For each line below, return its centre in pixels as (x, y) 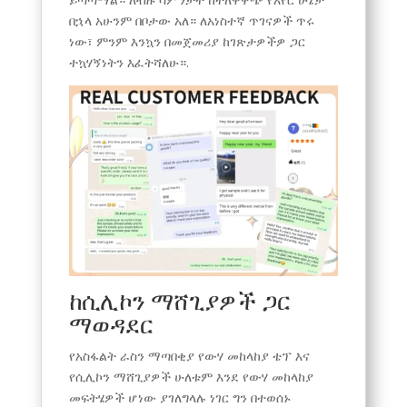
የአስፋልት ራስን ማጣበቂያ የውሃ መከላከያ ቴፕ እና (189, 355)
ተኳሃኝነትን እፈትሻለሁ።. (129, 63)
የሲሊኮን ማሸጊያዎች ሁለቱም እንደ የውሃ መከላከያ (191, 376)
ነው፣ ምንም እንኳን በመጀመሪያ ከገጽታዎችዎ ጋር (187, 42)
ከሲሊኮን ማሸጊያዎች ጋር (179, 300)
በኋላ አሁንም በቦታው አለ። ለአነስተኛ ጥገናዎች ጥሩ (191, 21)
